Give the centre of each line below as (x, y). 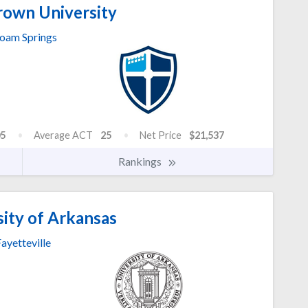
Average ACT (63, 135)
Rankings (141, 162)
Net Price (161, 135)
